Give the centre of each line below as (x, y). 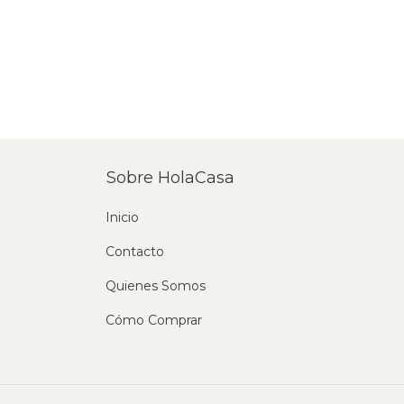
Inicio (122, 218)
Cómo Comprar (154, 321)
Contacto (135, 252)
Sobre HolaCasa (170, 178)
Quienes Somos (156, 286)
